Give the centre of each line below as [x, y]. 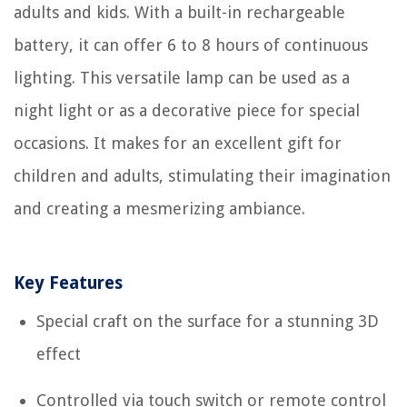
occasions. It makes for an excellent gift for [178, 143]
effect [59, 354]
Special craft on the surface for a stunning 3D [208, 321]
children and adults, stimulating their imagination [202, 176]
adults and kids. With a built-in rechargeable [179, 12]
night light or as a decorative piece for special [187, 110]
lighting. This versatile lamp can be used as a [182, 78]
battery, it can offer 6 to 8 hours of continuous [191, 45]
